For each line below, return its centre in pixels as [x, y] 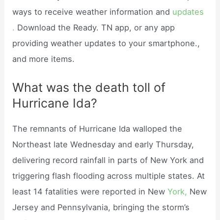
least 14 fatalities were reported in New [90, 192]
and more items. [44, 59]
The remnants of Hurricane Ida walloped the [97, 129]
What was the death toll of [89, 88]
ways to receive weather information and [93, 12]
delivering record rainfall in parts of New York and [108, 160]
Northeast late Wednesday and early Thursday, [103, 145]
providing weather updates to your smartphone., [106, 43]
